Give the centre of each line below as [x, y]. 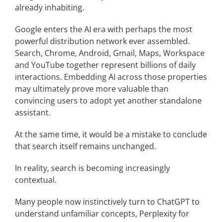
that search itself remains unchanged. [85, 146]
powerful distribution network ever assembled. [102, 41]
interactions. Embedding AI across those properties [111, 77]
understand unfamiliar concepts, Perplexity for [102, 213]
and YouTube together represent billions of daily [105, 65]
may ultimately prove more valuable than [91, 88]
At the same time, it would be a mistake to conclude [111, 134]
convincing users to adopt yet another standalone [108, 100]
